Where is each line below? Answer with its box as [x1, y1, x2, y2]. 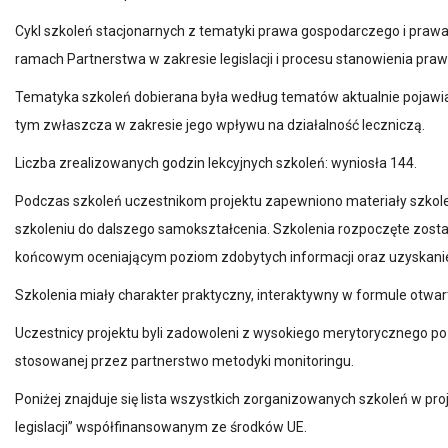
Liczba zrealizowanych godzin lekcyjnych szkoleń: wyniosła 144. [15, 155, 417, 171]
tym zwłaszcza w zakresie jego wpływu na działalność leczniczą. [15, 117, 425, 133]
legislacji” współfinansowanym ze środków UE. [15, 419, 307, 435]
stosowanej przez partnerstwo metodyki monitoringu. [15, 353, 354, 369]
